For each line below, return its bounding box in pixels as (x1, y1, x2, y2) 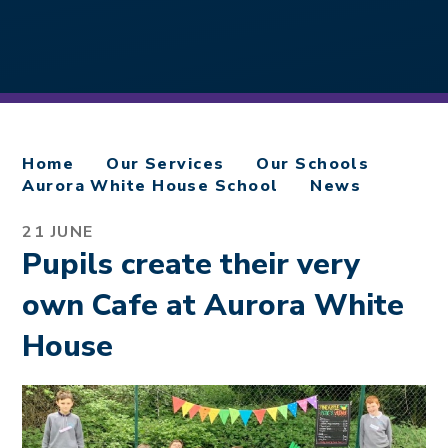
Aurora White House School (22, 175, 279, 197)
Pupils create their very (22, 243, 361, 285)
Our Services (106, 153, 225, 175)
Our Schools (256, 153, 370, 175)
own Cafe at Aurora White (22, 284, 405, 326)
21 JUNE (22, 221, 94, 243)
